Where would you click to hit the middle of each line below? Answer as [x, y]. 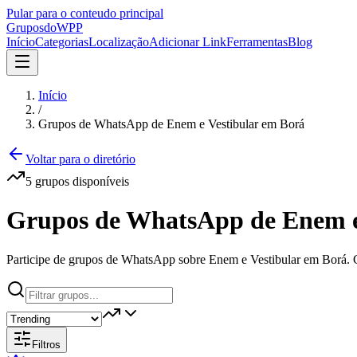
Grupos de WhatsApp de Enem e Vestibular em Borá [171, 124]
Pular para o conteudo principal [85, 13]
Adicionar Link [188, 42]
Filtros [46, 344]
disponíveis [99, 181]
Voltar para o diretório [80, 159]
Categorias [62, 42]
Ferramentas [257, 42]
